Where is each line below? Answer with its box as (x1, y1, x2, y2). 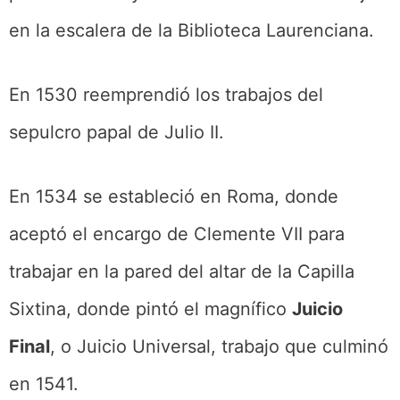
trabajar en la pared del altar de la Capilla (9, 260, 354, 282)
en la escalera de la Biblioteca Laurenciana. (9, 19, 374, 41)
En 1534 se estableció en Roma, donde (9, 185, 338, 207)
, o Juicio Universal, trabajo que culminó (50, 335, 388, 357)
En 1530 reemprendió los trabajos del (9, 83, 323, 105)
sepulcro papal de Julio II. (9, 121, 224, 143)
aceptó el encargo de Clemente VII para (9, 222, 345, 245)
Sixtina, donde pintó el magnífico (9, 297, 292, 320)
